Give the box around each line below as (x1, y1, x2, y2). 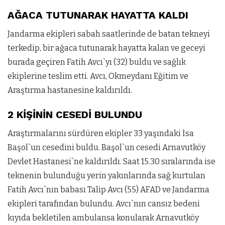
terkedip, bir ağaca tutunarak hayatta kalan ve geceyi (8, 43, 205, 53)
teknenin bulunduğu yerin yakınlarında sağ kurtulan (8, 170, 205, 180)
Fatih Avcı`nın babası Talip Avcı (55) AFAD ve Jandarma (8, 184, 209, 194)
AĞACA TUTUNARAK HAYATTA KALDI (8, 9, 188, 21)
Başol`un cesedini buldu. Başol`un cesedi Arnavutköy (8, 142, 205, 152)
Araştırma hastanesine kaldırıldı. (8, 85, 132, 95)
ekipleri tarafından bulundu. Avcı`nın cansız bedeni (8, 198, 200, 208)
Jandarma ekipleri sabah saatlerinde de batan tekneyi (8, 29, 210, 39)
